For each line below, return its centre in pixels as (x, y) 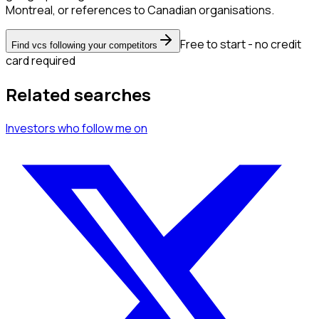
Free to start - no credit (241, 44)
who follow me (95, 128)
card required (41, 60)
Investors (31, 128)
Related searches (78, 94)
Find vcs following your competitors (84, 45)
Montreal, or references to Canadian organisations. (140, 10)
